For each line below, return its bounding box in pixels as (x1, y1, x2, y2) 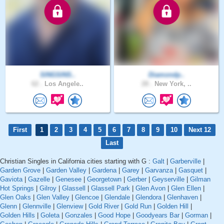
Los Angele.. (42, 79, 84, 87)
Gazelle (28, 175, 50, 183)
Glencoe (75, 193, 99, 201)
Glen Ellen (171, 184, 201, 192)
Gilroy (39, 184, 56, 192)
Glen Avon (135, 184, 165, 192)
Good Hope (98, 211, 130, 219)
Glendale (104, 193, 130, 201)
